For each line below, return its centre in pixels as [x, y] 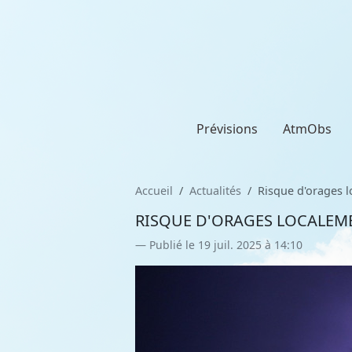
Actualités [215, 191]
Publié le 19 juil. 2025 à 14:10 [226, 245]
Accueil [154, 191]
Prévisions [227, 129]
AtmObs [307, 129]
